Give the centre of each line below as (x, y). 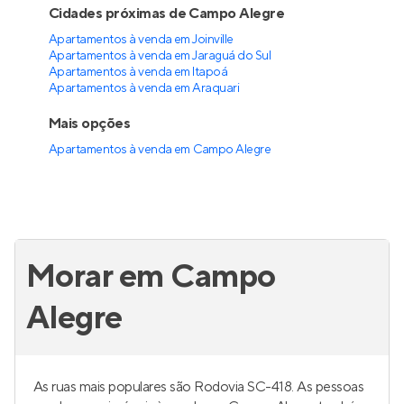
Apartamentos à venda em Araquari (144, 88)
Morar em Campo (151, 277)
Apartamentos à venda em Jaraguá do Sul (160, 56)
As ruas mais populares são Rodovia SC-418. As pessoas (199, 387)
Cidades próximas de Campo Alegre (166, 14)
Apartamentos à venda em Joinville (141, 40)
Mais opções (89, 124)
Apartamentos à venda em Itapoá (138, 72)
